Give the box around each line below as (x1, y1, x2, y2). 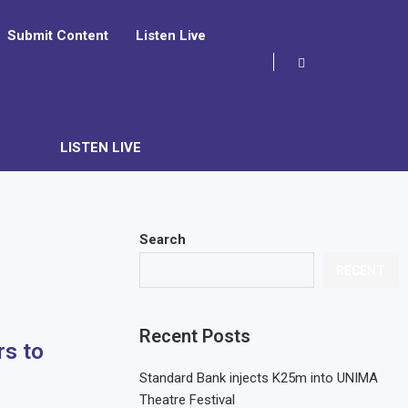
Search (139, 231, 187, 248)
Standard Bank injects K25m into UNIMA (139, 370, 379, 386)
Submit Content (7, 27, 109, 44)
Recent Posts (139, 325, 251, 347)
